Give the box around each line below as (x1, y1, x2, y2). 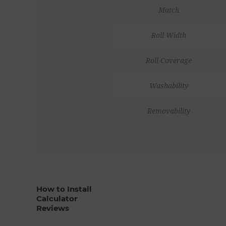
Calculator (36, 193, 77, 203)
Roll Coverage (146, 56, 192, 65)
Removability (147, 106, 190, 115)
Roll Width (151, 31, 186, 39)
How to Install (36, 184, 92, 194)
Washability (149, 81, 188, 90)
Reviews (36, 203, 69, 213)
